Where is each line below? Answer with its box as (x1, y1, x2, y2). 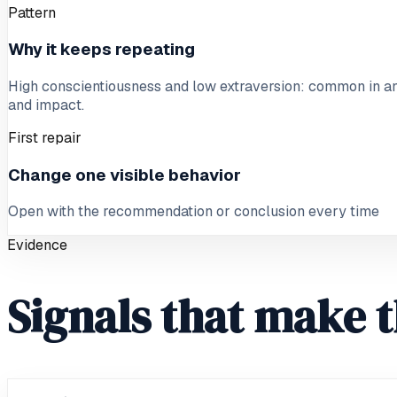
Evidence (7, 236, 67, 255)
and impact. (8, 95, 84, 114)
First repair (8, 128, 82, 147)
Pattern (8, 3, 56, 22)
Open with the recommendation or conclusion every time (8, 202, 379, 222)
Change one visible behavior (8, 163, 241, 186)
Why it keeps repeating (8, 38, 195, 61)
